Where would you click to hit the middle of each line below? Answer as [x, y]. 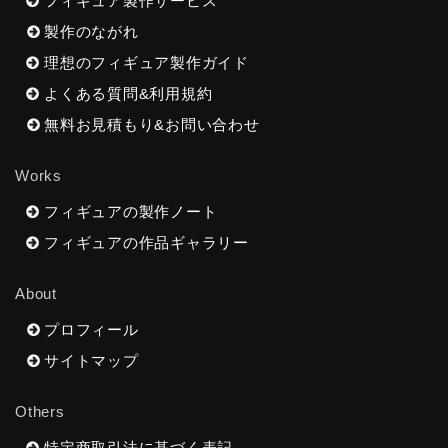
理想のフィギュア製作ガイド [146, 62]
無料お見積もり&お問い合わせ [152, 124]
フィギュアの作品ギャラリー [146, 242]
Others [40, 411]
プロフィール [91, 329]
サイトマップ [91, 360]
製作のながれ [91, 31]
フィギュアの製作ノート [131, 211]
